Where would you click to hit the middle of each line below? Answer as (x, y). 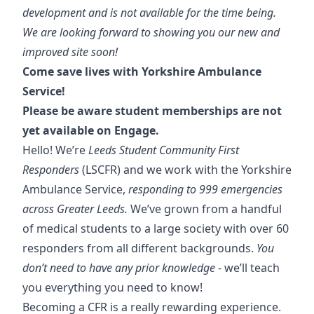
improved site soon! (70, 52)
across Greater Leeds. (75, 209)
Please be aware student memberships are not (152, 111)
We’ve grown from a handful (205, 209)
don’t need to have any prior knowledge (119, 268)
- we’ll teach (247, 268)
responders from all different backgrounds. (139, 248)
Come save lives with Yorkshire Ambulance (142, 71)
